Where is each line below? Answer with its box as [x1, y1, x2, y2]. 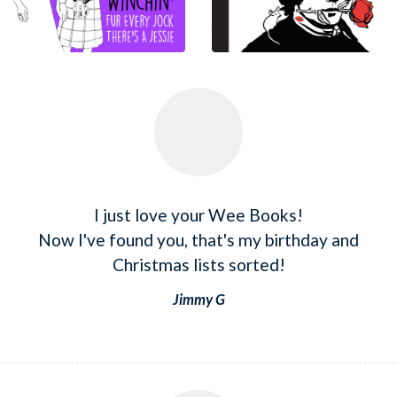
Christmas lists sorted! [112, 253, 285, 275]
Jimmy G [172, 290, 225, 307]
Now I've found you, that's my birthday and [38, 229, 359, 250]
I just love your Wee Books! [94, 204, 303, 225]
